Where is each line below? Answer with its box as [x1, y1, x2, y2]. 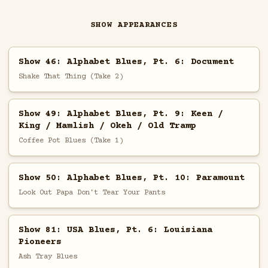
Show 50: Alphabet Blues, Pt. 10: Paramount [18, 172, 245, 183]
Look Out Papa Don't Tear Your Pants [18, 188, 165, 197]
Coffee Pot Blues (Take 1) [18, 136, 123, 145]
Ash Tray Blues [18, 252, 77, 261]
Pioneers [18, 236, 62, 247]
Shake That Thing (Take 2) [18, 72, 123, 81]
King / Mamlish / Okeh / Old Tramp [18, 120, 196, 131]
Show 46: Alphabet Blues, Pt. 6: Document [18, 56, 234, 67]
